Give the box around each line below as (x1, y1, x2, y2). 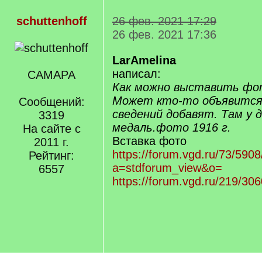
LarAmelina (112, 54, 176, 67)
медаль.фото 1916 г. (112, 121, 231, 134)
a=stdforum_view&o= (112, 161, 222, 174)
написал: (112, 67, 161, 80)
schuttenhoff (16, 15, 87, 27)
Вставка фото (112, 135, 187, 147)
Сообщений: (18, 95, 85, 108)
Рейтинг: (29, 149, 74, 162)
